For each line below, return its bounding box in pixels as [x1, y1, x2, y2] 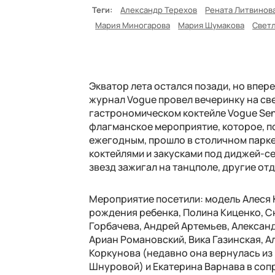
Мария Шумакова [178, 19, 245, 31]
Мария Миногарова [95, 19, 171, 31]
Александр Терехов [120, 4, 198, 15]
